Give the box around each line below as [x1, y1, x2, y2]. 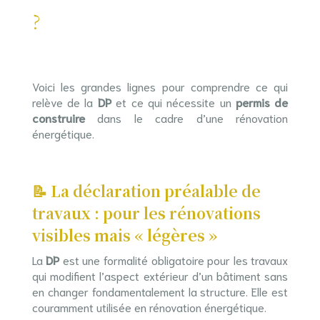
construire [31, 110, 85, 125]
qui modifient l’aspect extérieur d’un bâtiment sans [31, 268, 289, 283]
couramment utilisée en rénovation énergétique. [31, 299, 266, 314]
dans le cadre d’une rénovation [84, 110, 289, 125]
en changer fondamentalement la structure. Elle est [31, 284, 289, 299]
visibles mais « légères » [31, 224, 217, 246]
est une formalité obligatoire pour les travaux [59, 252, 289, 267]
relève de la [31, 94, 98, 109]
